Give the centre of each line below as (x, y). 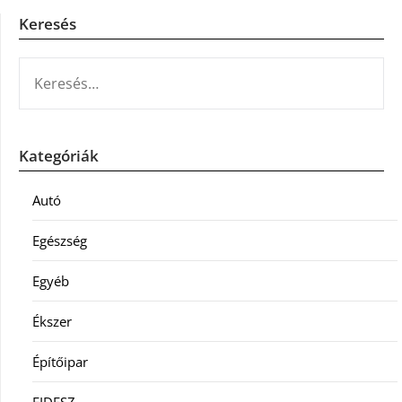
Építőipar (60, 361)
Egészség (60, 240)
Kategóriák (59, 155)
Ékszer (52, 321)
